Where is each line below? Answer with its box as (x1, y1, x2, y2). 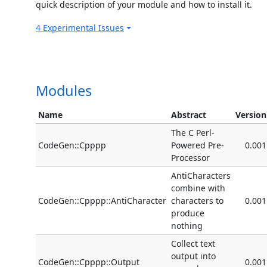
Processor (171, 152, 210, 164)
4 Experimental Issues (36, 22, 124, 34)
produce (171, 207, 204, 219)
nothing (171, 220, 203, 232)
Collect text (171, 238, 215, 250)
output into (171, 250, 216, 262)
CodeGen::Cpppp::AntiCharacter (38, 195, 166, 207)
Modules (36, 81, 92, 101)
